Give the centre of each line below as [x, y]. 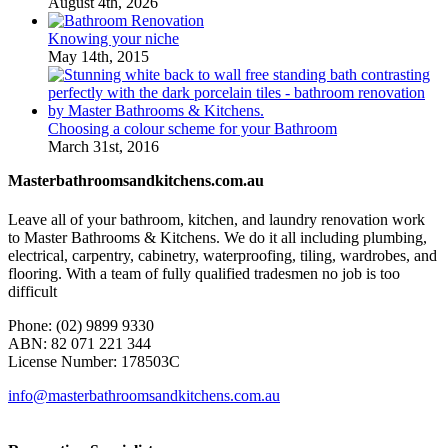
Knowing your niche [113, 38]
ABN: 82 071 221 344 [79, 343]
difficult [32, 291]
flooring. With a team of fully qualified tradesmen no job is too [204, 273]
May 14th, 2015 [98, 56]
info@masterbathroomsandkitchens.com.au [144, 395]
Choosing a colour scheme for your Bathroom [192, 128]
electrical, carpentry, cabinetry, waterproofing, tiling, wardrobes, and [222, 255]
